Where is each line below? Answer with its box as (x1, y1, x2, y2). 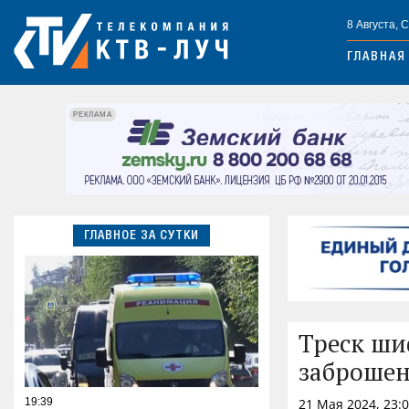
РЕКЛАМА (73, 110, 112, 119)
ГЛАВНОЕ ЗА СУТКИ (84, 229, 199, 243)
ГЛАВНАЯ (347, 51, 406, 65)
